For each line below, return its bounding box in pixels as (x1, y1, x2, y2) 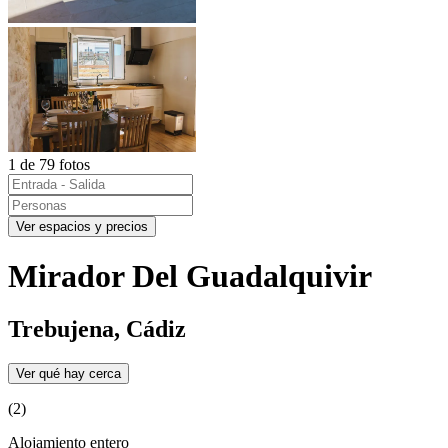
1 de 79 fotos (8, 155, 90, 173)
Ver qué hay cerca (16, 366, 121, 382)
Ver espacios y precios (16, 218, 148, 234)
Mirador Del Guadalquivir (8, 257, 372, 294)
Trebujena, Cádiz (8, 316, 186, 343)
